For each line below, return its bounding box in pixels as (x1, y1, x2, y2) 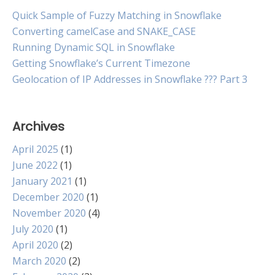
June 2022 (12, 158, 58, 172)
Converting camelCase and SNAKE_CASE (12, 24, 196, 38)
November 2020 (12, 206, 86, 220)
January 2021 (12, 174, 72, 188)
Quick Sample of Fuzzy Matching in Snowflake (12, 8, 222, 22)
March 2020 (12, 254, 66, 268)
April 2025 (12, 142, 58, 156)
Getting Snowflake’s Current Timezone (12, 56, 190, 70)
